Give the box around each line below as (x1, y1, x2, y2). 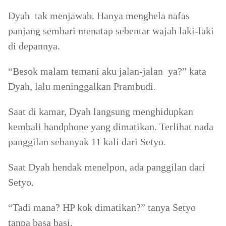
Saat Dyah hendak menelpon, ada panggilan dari (8, 161, 205, 173)
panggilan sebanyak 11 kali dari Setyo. (8, 136, 166, 147)
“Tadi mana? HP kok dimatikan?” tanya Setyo (8, 202, 196, 213)
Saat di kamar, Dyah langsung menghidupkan (8, 106, 193, 117)
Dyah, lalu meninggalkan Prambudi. (8, 81, 156, 92)
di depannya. (8, 40, 60, 51)
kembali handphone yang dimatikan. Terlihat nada (8, 121, 213, 132)
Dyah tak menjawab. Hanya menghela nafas (8, 10, 190, 21)
